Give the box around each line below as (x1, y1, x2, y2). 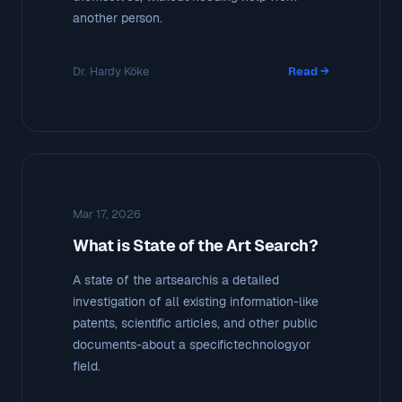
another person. (73, 9, 162, 26)
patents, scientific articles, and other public (73, 314, 318, 331)
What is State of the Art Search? (73, 234, 319, 256)
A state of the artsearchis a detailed (73, 271, 279, 288)
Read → (288, 63, 329, 79)
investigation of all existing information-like (73, 293, 319, 310)
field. (73, 357, 100, 374)
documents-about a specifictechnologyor (73, 336, 310, 353)
